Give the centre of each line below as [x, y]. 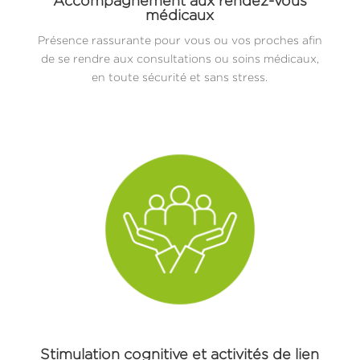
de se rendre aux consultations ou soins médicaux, [180, 58]
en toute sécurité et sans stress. [180, 76]
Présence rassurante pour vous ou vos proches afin [180, 39]
